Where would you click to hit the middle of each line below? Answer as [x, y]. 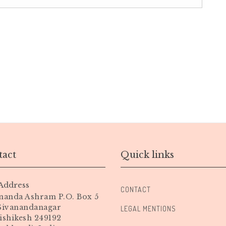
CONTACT [136, 189]
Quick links [147, 155]
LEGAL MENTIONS [148, 209]
